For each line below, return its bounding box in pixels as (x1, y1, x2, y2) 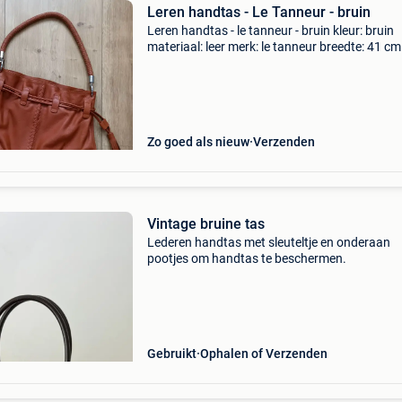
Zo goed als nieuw (146, 135, 249, 149)
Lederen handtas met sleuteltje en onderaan (146, 235, 390, 249)
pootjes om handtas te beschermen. (146, 251, 346, 266)
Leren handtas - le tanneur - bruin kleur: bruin (146, 23, 394, 38)
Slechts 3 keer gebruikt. (146, 72, 275, 86)
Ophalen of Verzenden (199, 346, 328, 361)
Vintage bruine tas (146, 215, 265, 232)
